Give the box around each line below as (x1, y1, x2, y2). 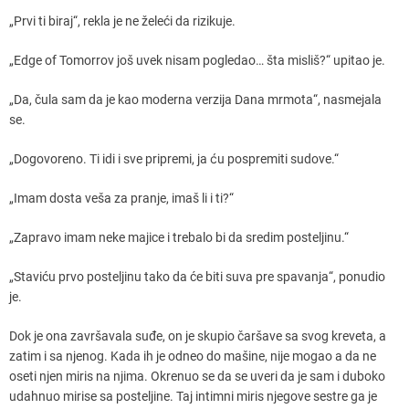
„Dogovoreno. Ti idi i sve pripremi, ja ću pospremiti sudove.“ (9, 151, 339, 166)
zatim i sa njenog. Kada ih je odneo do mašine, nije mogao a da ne (9, 348, 376, 363)
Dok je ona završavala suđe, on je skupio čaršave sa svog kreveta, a (9, 328, 386, 343)
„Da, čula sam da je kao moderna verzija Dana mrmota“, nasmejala (9, 91, 382, 107)
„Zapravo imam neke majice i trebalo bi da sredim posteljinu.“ (9, 229, 349, 245)
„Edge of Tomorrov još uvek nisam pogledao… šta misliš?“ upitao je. (9, 52, 385, 68)
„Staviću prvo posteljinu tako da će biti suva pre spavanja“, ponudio (9, 268, 385, 284)
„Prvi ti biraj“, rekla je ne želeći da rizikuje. (9, 13, 236, 28)
